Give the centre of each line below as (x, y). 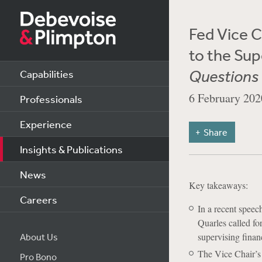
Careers (38, 199)
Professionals (51, 99)
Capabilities (46, 74)
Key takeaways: (218, 185)
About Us (39, 237)
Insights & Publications (71, 149)
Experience (46, 124)
